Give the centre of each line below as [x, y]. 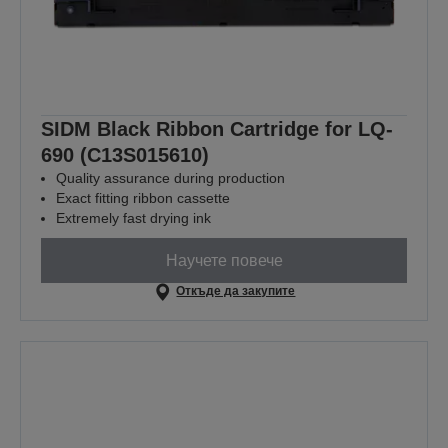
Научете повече [224, 260]
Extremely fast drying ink [133, 218]
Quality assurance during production [170, 178]
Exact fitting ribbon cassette [143, 198]
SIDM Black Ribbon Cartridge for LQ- [217, 129]
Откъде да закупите [236, 291]
